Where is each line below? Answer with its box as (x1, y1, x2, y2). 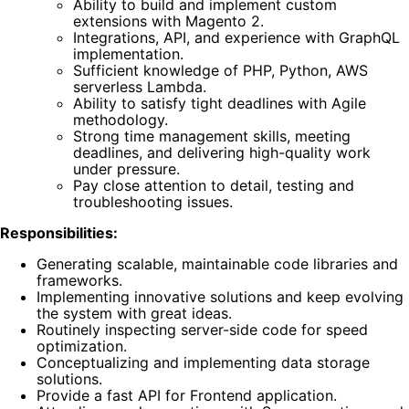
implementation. (73, 45, 184, 63)
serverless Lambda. (73, 78, 206, 96)
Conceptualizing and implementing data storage (37, 353, 370, 372)
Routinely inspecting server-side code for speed (37, 320, 368, 339)
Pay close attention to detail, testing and (73, 176, 354, 194)
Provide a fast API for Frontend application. (37, 386, 337, 404)
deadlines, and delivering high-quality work (73, 143, 371, 162)
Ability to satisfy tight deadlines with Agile (73, 94, 366, 112)
